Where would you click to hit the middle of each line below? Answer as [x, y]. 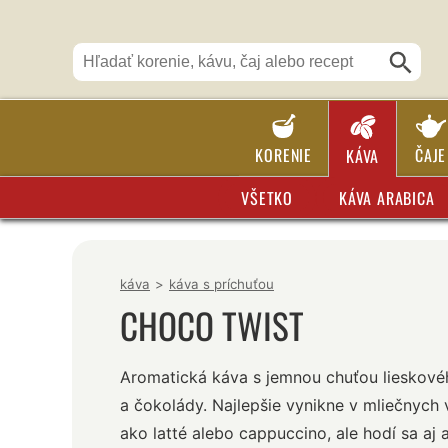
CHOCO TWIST [212, 325]
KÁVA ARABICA [387, 197]
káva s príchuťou [221, 284]
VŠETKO [267, 197]
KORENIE [284, 155]
